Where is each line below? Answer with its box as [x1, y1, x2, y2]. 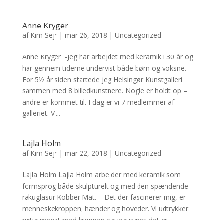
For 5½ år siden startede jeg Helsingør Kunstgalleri [22, 75, 182, 84]
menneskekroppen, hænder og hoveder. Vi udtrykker [22, 204, 188, 213]
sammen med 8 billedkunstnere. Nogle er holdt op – [22, 86, 187, 95]
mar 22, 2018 [64, 148, 107, 158]
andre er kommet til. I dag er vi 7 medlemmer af [22, 97, 174, 107]
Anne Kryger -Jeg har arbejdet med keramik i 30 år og [22, 52, 193, 61]
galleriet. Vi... [22, 109, 60, 118]
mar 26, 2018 [64, 30, 107, 40]
